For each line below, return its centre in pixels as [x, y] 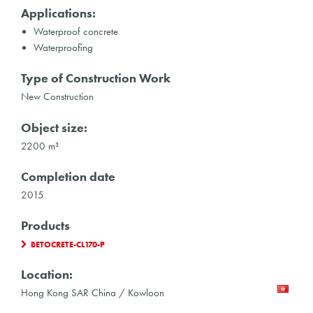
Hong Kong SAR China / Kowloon [93, 293]
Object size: [54, 128]
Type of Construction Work [96, 79]
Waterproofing [63, 48]
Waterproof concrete [75, 32]
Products [45, 226]
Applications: [58, 14]
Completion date [68, 176]
